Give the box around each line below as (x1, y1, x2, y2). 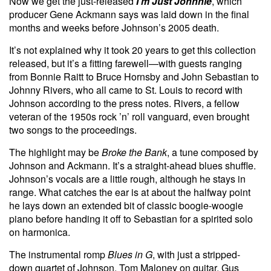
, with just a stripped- (152, 247, 240, 261)
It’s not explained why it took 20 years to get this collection (9, 42, 256, 57)
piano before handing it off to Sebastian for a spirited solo (9, 211, 253, 226)
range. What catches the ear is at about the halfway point (9, 184, 250, 199)
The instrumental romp (9, 247, 108, 261)
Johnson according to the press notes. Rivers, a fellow (9, 96, 240, 110)
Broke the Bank (102, 145, 167, 159)
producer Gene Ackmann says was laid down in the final (9, 7, 249, 21)
